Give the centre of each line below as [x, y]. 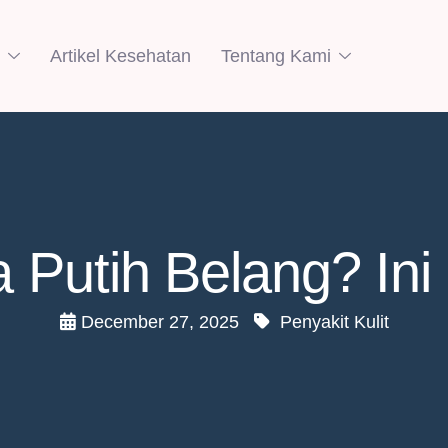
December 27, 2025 [159, 322]
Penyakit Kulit [334, 322]
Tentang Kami [276, 56]
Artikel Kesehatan [120, 56]
